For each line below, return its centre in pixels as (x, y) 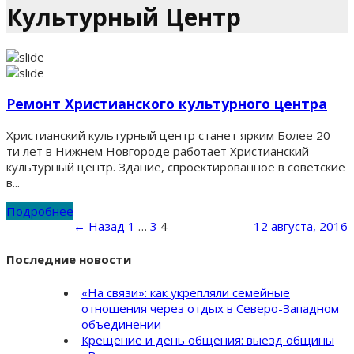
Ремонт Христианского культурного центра (167, 104)
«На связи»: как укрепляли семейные (186, 292)
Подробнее (40, 211)
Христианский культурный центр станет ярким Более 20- (171, 135)
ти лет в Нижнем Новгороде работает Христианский (158, 151)
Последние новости (69, 259)
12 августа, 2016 (301, 226)
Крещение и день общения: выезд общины (208, 339)
